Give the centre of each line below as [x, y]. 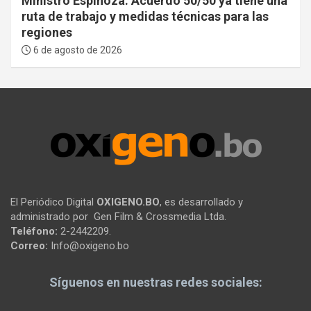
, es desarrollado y [201, 202]
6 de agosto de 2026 [77, 50]
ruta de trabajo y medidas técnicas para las [145, 17]
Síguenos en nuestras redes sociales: [155, 283]
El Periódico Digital [53, 202]
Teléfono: [34, 232]
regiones [47, 33]
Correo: [29, 246]
